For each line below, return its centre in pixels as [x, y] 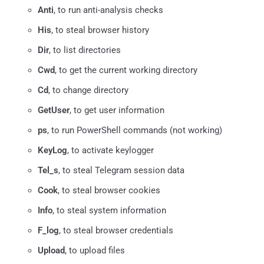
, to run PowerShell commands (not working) [135, 130]
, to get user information [117, 110]
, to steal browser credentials [116, 230]
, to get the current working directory [126, 70]
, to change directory [88, 90]
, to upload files [95, 250]
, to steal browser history [100, 30]
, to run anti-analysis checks [108, 10]
